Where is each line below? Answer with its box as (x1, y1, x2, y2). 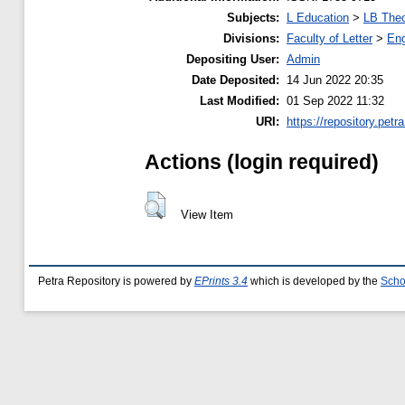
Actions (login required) (145, 150, 379, 174)
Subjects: (227, 11, 279, 25)
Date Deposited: (192, 73, 279, 88)
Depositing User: (186, 52, 279, 67)
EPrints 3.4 (194, 276, 248, 287)
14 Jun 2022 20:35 (287, 73, 383, 88)
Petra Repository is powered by (38, 276, 194, 287)
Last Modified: (200, 94, 279, 108)
